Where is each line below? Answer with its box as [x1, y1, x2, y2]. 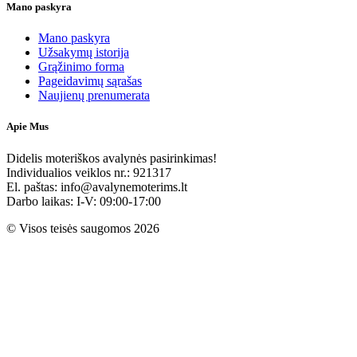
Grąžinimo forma [38, 60, 124, 74]
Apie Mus [6, 120, 49, 133]
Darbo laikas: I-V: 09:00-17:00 [6, 194, 161, 208]
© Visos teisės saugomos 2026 [6, 221, 159, 235]
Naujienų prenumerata [38, 88, 150, 103]
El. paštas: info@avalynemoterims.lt [6, 179, 187, 194]
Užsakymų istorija [38, 45, 129, 60]
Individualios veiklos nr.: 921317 [6, 165, 171, 179]
